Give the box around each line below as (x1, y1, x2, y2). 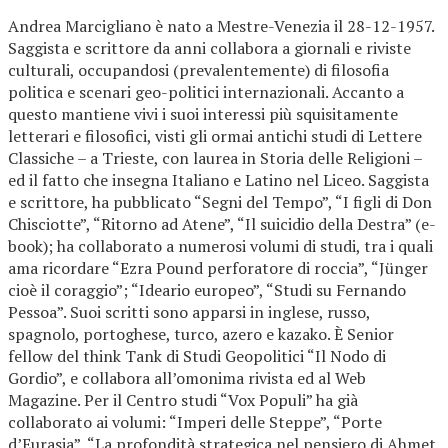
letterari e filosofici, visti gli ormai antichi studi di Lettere (8, 125, 422, 148)
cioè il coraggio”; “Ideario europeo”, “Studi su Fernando (8, 279, 406, 302)
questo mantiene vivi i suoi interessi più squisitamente (8, 103, 398, 126)
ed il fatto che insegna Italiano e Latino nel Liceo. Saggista (8, 169, 429, 192)
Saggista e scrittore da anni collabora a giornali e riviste (8, 37, 411, 60)
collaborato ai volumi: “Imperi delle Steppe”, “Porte (8, 411, 382, 434)
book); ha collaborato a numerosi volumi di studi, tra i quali (8, 235, 433, 258)
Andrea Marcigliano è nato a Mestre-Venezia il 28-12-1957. (8, 15, 434, 38)
